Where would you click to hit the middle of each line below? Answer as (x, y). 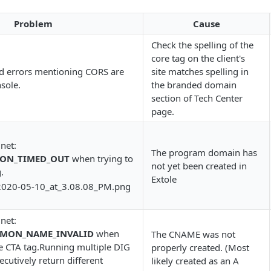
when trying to (101, 158)
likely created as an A (195, 261)
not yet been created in (199, 166)
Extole (164, 179)
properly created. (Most (200, 247)
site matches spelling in (200, 71)
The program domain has (204, 152)
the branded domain (194, 85)
